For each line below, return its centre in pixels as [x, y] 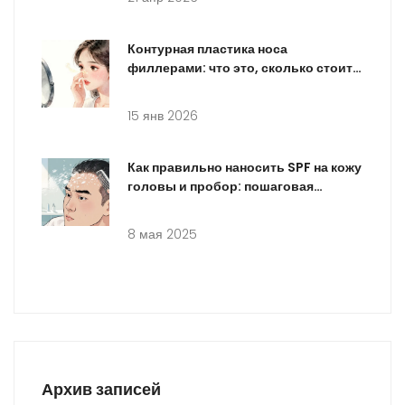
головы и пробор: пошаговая [221, 187]
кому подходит [175, 87]
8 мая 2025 [162, 235]
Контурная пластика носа [207, 49]
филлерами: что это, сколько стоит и [245, 68]
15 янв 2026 [163, 116]
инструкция [165, 206]
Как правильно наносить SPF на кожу [245, 168]
